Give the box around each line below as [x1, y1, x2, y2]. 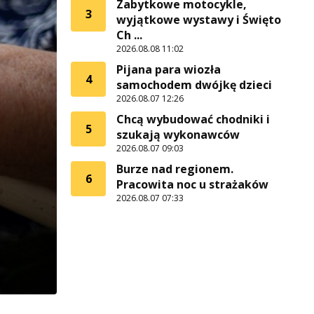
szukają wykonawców [116, 127, 240, 142]
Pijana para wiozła [116, 62, 221, 77]
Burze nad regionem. [116, 161, 233, 177]
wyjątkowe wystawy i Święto [116, 12, 281, 27]
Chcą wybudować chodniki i [116, 111, 270, 127]
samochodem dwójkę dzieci [116, 77, 272, 93]
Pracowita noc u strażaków [116, 177, 268, 192]
